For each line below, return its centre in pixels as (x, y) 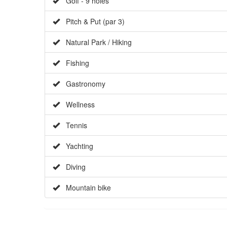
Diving (73, 166)
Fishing (74, 63)
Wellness (77, 104)
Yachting (77, 146)
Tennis (73, 125)
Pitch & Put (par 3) (92, 21)
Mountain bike (85, 187)
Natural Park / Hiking (96, 42)
